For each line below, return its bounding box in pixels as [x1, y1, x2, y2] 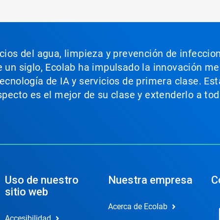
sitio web [4, 186, 48, 198]
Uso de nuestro [4, 174, 79, 186]
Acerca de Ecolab [108, 202, 167, 211]
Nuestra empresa [108, 174, 192, 186]
